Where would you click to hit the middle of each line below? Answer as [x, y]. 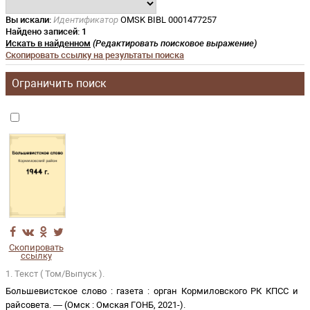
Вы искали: [28, 20]
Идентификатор [86, 20]
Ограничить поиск [59, 83]
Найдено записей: [44, 31]
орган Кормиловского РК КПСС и [226, 291]
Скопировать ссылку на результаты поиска [95, 55]
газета [130, 291]
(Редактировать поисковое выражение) [174, 43]
